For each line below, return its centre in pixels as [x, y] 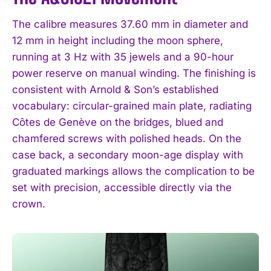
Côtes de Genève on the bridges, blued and [118, 122]
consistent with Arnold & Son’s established [115, 90]
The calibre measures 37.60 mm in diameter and [130, 24]
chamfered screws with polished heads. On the [127, 139]
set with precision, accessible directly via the [122, 188]
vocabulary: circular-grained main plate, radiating [132, 106]
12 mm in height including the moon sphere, [118, 41]
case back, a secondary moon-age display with [128, 155]
